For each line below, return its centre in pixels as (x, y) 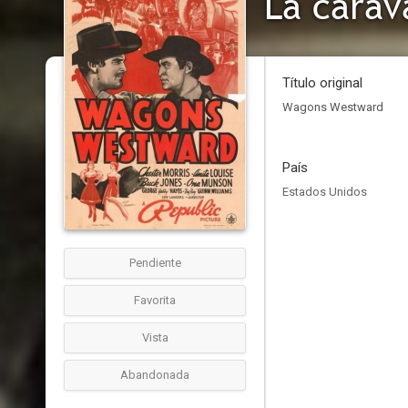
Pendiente (155, 263)
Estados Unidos (325, 192)
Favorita (155, 300)
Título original (322, 83)
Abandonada (155, 375)
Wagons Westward (333, 107)
